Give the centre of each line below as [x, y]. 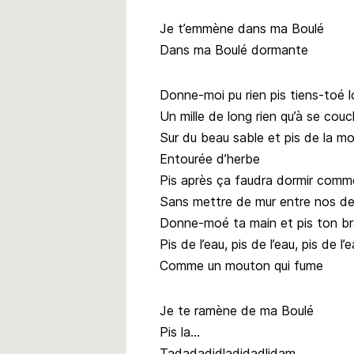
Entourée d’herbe [210, 158]
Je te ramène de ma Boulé [237, 310]
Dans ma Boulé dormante [234, 49]
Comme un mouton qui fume [241, 265]
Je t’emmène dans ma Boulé [242, 28]
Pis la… [180, 331]
